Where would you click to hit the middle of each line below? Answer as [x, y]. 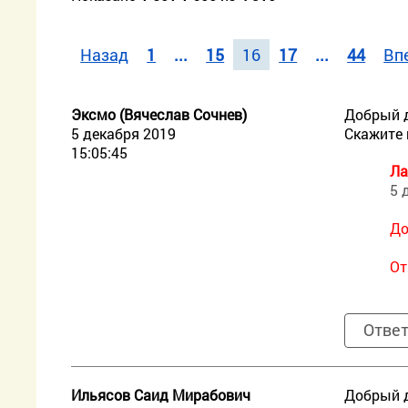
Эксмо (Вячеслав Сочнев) [159, 114]
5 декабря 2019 [124, 133]
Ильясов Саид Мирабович [161, 395]
